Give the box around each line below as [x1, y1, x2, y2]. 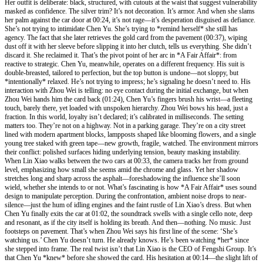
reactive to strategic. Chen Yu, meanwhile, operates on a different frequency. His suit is [5, 59, 245, 68]
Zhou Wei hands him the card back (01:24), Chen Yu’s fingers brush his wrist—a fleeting [5, 95, 252, 103]
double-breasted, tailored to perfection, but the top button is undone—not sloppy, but [5, 68, 238, 77]
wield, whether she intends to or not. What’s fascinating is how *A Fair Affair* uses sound [5, 183, 257, 191]
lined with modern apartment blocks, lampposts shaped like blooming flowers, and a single [5, 130, 256, 139]
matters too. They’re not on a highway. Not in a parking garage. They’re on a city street [5, 121, 245, 130]
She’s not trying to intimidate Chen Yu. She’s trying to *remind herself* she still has [5, 24, 238, 33]
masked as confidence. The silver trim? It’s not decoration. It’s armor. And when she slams [5, 6, 255, 15]
